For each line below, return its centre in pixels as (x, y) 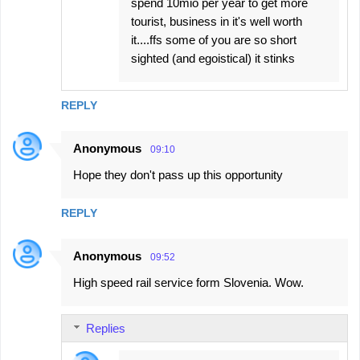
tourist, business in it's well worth (217, 22)
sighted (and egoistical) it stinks (213, 59)
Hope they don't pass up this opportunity (178, 175)
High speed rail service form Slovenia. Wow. (188, 283)
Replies (106, 329)
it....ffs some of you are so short (214, 40)
